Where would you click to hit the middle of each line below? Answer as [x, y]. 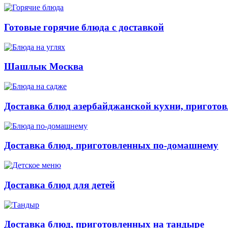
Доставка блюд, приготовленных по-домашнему [111, 146]
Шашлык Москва [44, 67]
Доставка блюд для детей [60, 185]
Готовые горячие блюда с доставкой [84, 27]
